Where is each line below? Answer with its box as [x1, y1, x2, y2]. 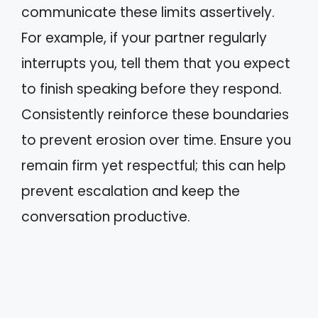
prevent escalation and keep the [21, 181, 240, 201]
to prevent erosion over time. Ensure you [21, 130, 291, 150]
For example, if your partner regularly [21, 28, 267, 48]
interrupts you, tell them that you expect [21, 53, 290, 73]
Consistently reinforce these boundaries [21, 104, 289, 124]
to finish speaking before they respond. [21, 79, 282, 99]
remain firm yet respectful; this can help [21, 155, 286, 175]
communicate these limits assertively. [21, 2, 275, 22]
